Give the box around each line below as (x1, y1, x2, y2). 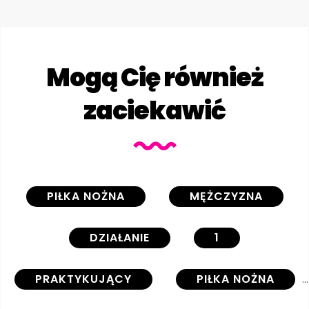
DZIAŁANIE (90, 229, 150, 246)
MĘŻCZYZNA (189, 188, 263, 204)
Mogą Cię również (46, 59, 263, 95)
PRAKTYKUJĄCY (34, 270, 132, 287)
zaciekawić (83, 92, 226, 128)
